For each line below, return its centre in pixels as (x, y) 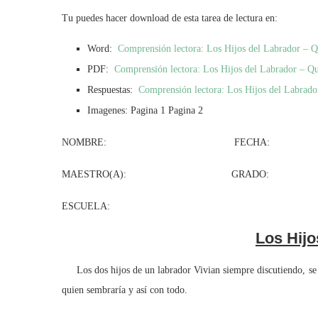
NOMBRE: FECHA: (166, 142)
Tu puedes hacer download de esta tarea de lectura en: (170, 18)
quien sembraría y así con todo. (125, 290)
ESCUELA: (86, 206)
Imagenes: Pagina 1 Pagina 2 (145, 110)
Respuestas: (113, 90)
